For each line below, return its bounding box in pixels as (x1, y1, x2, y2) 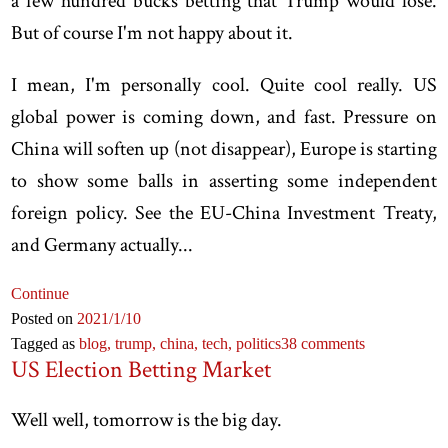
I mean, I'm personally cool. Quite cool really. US (11, 71, 437, 98)
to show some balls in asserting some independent (11, 167, 437, 194)
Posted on (11, 309, 78, 327)
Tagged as (11, 334, 80, 352)
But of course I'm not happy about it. (11, 19, 294, 46)
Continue (11, 284, 70, 302)
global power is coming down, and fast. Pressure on (11, 103, 437, 130)
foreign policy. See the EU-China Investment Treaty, (11, 199, 437, 226)
